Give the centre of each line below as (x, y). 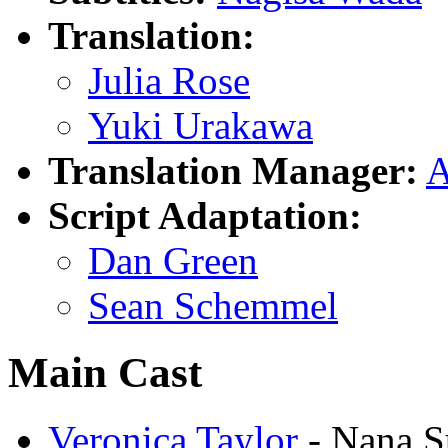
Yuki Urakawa (200, 125)
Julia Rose (169, 80)
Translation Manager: (233, 170)
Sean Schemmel (213, 305)
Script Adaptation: (205, 215)
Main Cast (105, 372)
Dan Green (173, 260)
